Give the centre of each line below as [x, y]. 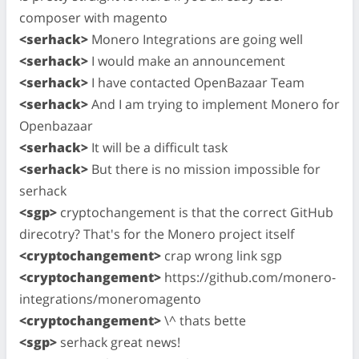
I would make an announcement [187, 61]
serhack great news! [119, 342]
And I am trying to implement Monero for [214, 104]
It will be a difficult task [158, 147]
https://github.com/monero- [248, 277]
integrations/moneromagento [110, 298]
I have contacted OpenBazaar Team [196, 82]
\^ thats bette [204, 320]
